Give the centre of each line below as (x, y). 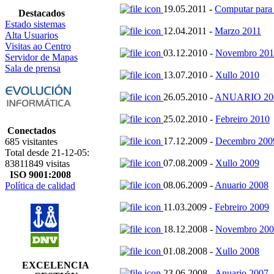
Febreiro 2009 (242, 207)
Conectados (31, 131)
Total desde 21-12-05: (47, 153)
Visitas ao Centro (38, 46)
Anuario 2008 (242, 185)
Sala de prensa (33, 68)
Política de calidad (40, 186)
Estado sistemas (35, 24)
